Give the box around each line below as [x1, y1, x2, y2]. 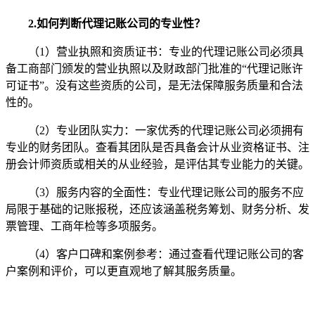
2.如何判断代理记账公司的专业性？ [28, 18, 205, 30]
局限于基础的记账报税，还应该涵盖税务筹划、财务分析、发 [6, 203, 309, 215]
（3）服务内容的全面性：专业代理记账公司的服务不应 [28, 186, 304, 198]
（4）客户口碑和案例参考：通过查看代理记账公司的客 [28, 248, 304, 260]
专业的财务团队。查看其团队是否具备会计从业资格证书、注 [6, 141, 309, 153]
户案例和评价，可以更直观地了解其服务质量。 [6, 265, 242, 277]
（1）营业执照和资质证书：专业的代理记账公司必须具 [28, 46, 304, 58]
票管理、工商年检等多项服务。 [6, 220, 163, 232]
